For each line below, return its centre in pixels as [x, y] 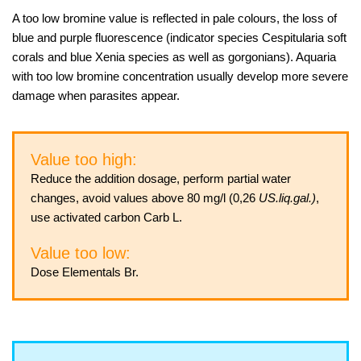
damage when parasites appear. [96, 95]
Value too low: [81, 253]
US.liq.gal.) [287, 198]
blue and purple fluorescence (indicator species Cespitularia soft [179, 37]
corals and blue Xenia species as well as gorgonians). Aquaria [174, 57]
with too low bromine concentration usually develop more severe [180, 76]
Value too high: [84, 160]
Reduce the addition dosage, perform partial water [161, 178]
